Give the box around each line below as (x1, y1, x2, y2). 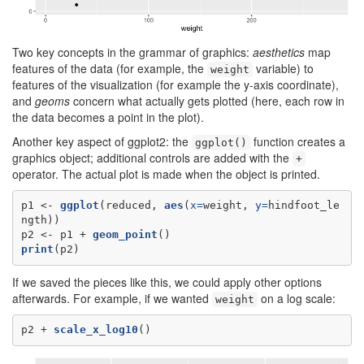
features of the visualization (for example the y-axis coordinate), (12, 76, 339, 93)
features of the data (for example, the (12, 59, 207, 76)
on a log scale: (258, 289, 336, 306)
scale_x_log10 (53, 323, 138, 336)
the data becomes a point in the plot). (12, 108, 204, 125)
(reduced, (98, 199, 164, 212)
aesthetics (253, 43, 305, 60)
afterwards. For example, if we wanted (12, 289, 212, 306)
